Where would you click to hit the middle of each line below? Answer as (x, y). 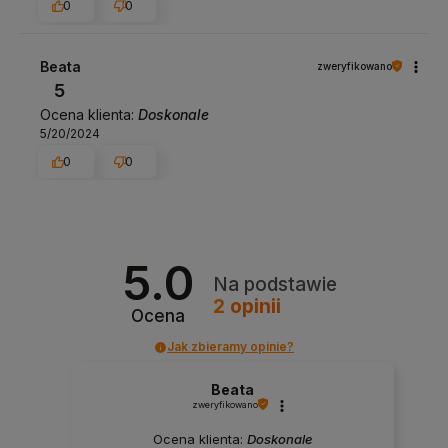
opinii (252, 306)
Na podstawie (274, 284)
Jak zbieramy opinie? (230, 347)
